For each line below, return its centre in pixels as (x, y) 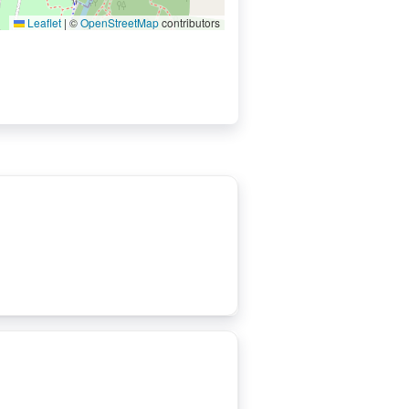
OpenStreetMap (120, 22)
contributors (189, 22)
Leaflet (43, 22)
